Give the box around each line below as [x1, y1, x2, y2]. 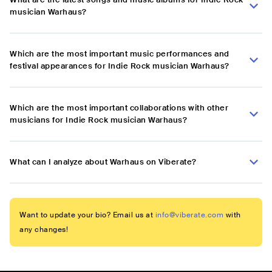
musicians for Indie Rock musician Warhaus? [10, 115, 187, 126]
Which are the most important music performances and [10, 49, 229, 59]
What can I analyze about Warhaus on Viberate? [10, 157, 197, 168]
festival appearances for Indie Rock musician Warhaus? [10, 61, 229, 72]
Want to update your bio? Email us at [19, 210, 153, 220]
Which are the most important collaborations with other [10, 103, 228, 114]
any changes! [19, 225, 68, 235]
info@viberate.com [155, 210, 223, 220]
